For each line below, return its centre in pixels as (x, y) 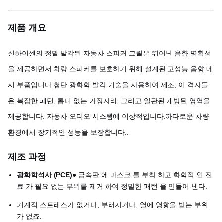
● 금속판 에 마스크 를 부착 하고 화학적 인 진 (142, 175)
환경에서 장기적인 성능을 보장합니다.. (68, 132)
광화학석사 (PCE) (45, 175)
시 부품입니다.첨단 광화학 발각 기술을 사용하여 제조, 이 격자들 (108, 85)
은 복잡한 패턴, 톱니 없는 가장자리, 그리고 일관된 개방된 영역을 (109, 101)
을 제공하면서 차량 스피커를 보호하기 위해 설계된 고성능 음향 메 (111, 69)
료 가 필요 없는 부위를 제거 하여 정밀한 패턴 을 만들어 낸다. (112, 186)
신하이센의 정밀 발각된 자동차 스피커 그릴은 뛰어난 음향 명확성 (110, 53)
